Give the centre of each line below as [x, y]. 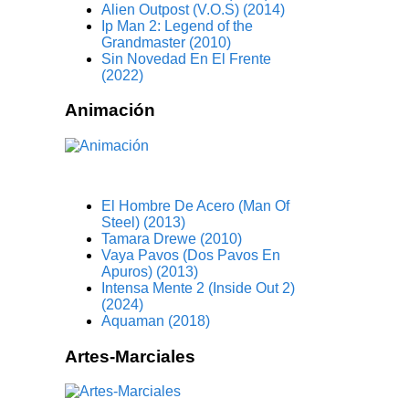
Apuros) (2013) [150, 271]
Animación [110, 110]
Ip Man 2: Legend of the [178, 26]
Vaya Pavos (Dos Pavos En [191, 255]
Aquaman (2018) [156, 320]
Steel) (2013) [144, 222]
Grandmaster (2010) [167, 42]
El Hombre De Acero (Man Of [196, 205]
